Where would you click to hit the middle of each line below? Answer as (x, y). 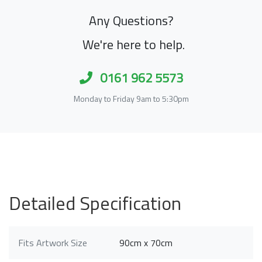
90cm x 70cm (146, 242)
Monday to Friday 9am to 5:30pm (131, 98)
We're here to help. (133, 44)
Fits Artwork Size (53, 242)
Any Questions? (131, 20)
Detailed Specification (95, 203)
